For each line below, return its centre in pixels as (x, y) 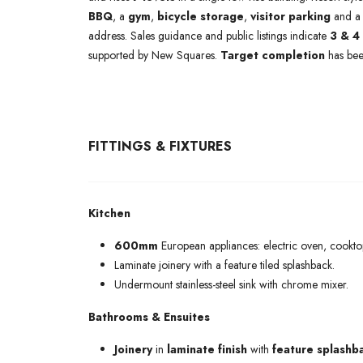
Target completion (273, 55)
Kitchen (109, 213)
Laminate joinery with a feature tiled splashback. (224, 265)
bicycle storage (201, 16)
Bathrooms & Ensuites (149, 317)
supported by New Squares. (154, 55)
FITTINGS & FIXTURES (160, 146)
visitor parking (290, 16)
